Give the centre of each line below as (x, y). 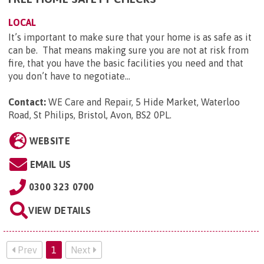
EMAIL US (50, 164)
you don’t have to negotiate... (69, 76)
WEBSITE (49, 141)
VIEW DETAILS (60, 210)
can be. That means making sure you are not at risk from (128, 50)
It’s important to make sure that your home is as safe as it (130, 37)
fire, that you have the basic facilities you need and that (126, 63)
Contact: (27, 102)
